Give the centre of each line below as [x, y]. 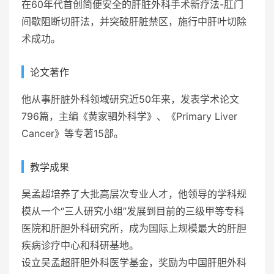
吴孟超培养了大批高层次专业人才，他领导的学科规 [134, 194]
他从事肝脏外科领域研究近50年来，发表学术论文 [130, 99]
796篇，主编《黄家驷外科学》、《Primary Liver [129, 116]
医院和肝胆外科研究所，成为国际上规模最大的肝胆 [134, 228]
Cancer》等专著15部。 [72, 133]
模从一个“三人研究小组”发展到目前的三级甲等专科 [133, 211]
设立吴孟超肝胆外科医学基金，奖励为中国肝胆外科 [134, 262]
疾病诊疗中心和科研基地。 [80, 245]
